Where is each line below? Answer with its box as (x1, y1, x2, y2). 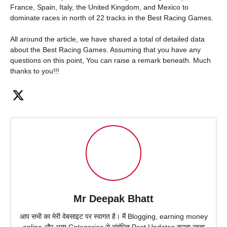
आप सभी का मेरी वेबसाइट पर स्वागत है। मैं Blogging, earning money (19, 212, 208, 221)
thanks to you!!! (10, 66, 59, 75)
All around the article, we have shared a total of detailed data (10, 34, 205, 43)
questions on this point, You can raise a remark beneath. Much (10, 56, 211, 64)
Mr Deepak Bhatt (73, 193, 154, 205)
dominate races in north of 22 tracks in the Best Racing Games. (10, 13, 213, 22)
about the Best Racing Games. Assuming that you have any (10, 45, 201, 54)
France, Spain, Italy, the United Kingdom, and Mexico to (10, 3, 188, 11)
